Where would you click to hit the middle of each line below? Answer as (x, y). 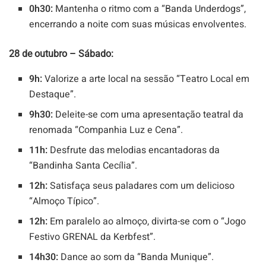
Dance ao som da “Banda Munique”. (136, 257)
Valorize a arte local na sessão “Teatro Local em (146, 79)
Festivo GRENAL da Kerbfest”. (93, 237)
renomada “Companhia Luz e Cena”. (106, 130)
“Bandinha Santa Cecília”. (83, 165)
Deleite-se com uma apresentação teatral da (148, 114)
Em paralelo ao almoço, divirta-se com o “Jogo (147, 221)
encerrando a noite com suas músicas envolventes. (138, 24)
